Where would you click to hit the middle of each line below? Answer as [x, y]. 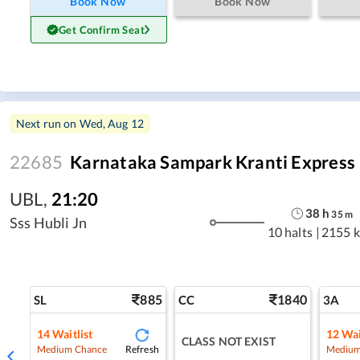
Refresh [142, 349]
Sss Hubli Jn [48, 222]
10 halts [290, 232]
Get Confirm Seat [102, 29]
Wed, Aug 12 [112, 123]
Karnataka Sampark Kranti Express [213, 162]
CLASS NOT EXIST [228, 341]
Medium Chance [72, 349]
